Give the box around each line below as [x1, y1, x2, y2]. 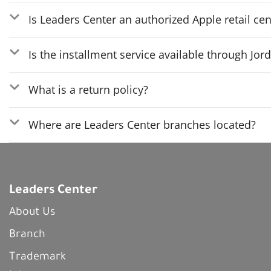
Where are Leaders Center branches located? [28, 117, 256, 132]
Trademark [9, 251, 66, 264]
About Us [9, 206, 55, 219]
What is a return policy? [28, 82, 148, 97]
